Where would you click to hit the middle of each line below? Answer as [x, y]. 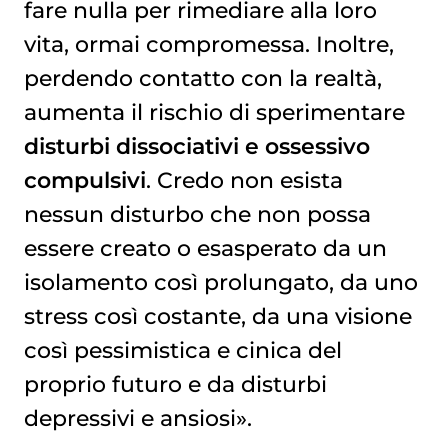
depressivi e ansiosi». [137, 418]
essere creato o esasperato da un [205, 248]
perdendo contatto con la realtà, [202, 78]
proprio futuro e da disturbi [175, 384]
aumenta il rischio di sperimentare [214, 112]
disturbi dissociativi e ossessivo [196, 146]
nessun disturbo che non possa [197, 214]
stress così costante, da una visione [217, 316]
